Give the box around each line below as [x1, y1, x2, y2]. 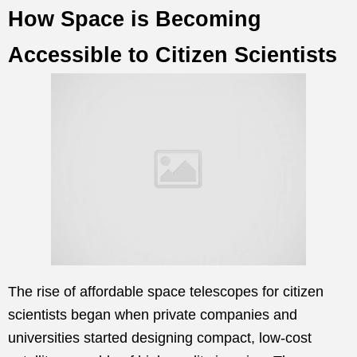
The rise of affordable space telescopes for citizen [8, 283, 324, 300]
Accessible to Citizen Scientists [8, 43, 337, 67]
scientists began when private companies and [8, 306, 297, 323]
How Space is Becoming [8, 7, 261, 31]
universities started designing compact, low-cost [8, 329, 312, 346]
